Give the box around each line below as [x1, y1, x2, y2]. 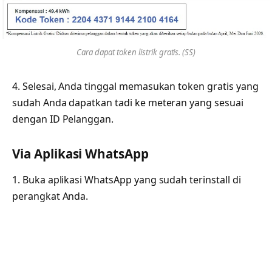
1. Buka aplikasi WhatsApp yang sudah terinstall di [12, 173, 241, 187]
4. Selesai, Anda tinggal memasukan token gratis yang [12, 80, 259, 93]
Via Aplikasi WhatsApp [12, 145, 149, 163]
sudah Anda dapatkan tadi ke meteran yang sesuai [12, 96, 243, 110]
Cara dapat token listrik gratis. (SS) [76, 47, 196, 58]
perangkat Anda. [12, 189, 89, 203]
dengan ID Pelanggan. [12, 112, 114, 126]
